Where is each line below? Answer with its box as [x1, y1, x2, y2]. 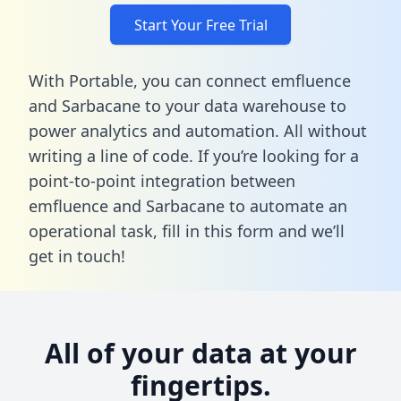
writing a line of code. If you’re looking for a [29, 144, 359, 166]
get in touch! [29, 244, 125, 267]
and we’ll [274, 219, 345, 242]
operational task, [29, 219, 162, 242]
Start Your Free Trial [133, 14, 268, 35]
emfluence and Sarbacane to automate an [29, 194, 347, 217]
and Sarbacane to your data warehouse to [29, 94, 346, 116]
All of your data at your [44, 334, 357, 371]
